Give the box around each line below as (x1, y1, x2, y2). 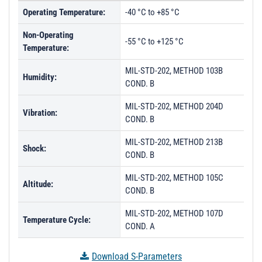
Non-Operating (23, 30, 74, 40)
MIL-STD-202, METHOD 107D (125, 208, 223, 219)
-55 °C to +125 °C (125, 36, 184, 47)
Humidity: (23, 72, 57, 82)
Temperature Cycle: (23, 215, 91, 225)
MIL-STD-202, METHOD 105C (125, 173, 223, 183)
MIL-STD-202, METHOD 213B (125, 137, 223, 147)
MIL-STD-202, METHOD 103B (125, 65, 223, 76)
